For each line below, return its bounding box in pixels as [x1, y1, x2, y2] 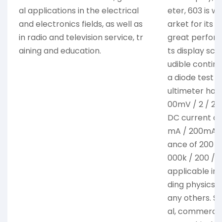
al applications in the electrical [18, 5, 139, 17]
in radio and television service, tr [18, 32, 143, 44]
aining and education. [18, 45, 101, 57]
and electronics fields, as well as [18, 18, 143, 30]
